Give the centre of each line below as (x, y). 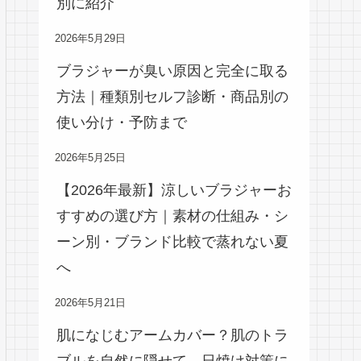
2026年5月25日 (90, 158)
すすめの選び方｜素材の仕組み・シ (172, 216)
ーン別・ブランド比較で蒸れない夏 (172, 241)
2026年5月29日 (90, 38)
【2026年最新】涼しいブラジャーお (174, 190)
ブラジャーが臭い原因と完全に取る (172, 71)
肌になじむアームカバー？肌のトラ (172, 335)
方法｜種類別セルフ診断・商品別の (172, 96)
